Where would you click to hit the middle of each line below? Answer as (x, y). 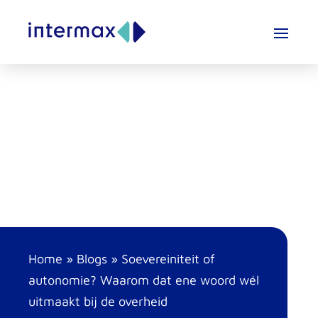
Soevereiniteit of (168, 259)
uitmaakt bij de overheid (98, 301)
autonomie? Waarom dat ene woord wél (144, 280)
